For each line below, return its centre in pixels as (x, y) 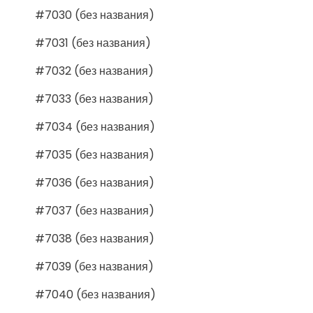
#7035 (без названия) (95, 154)
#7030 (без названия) (95, 15)
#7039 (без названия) (94, 266)
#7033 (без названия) (94, 99)
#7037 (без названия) (95, 210)
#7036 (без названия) (95, 182)
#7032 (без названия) (94, 71)
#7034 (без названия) (95, 126)
